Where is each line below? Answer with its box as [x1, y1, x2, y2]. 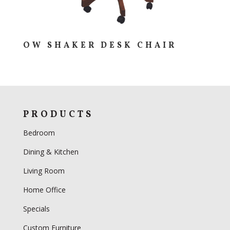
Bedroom [23, 127, 57, 138]
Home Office [23, 184, 66, 195]
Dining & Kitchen [23, 146, 79, 157]
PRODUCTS [23, 108, 93, 121]
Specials [23, 203, 50, 214]
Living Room [23, 165, 65, 176]
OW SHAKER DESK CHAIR [23, 40, 177, 52]
